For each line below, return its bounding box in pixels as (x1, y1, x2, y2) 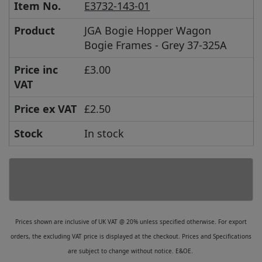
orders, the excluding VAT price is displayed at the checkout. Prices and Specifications (11, 232, 251, 240)
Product (14, 23, 55, 37)
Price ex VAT (14, 101, 77, 116)
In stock (84, 126, 125, 140)
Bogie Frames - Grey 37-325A (84, 37, 227, 52)
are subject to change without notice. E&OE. (67, 246, 195, 255)
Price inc (14, 62, 58, 77)
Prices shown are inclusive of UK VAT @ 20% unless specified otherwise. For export (15, 217, 247, 226)
